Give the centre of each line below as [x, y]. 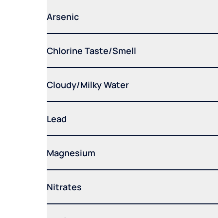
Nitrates [64, 187]
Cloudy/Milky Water [88, 84]
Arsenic [63, 16]
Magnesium [71, 153]
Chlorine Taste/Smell [91, 50]
